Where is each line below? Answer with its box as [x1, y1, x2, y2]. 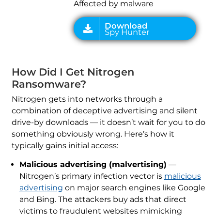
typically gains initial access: [11, 141, 118, 151]
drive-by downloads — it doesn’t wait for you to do [11, 118, 205, 127]
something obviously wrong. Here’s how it [11, 129, 174, 139]
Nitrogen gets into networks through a [11, 94, 163, 104]
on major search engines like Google [62, 183, 205, 193]
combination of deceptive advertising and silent [11, 106, 198, 116]
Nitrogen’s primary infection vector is [19, 171, 164, 181]
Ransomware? [11, 78, 86, 91]
